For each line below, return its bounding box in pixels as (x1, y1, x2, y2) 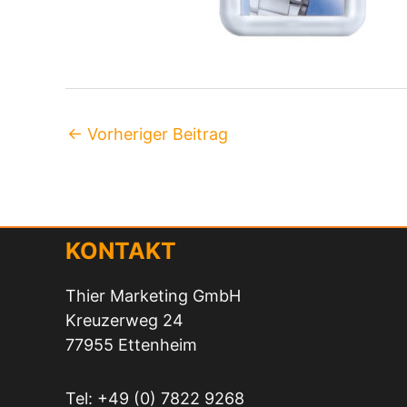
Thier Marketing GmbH (65, 286, 241, 305)
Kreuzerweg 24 (65, 311, 184, 330)
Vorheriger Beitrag (83, 124, 228, 144)
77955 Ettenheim (65, 335, 197, 354)
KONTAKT (65, 236, 176, 264)
